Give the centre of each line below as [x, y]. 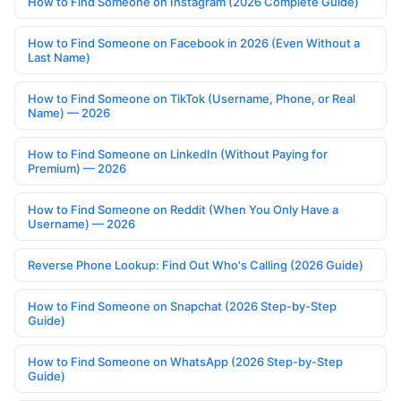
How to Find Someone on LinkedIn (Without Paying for [178, 154]
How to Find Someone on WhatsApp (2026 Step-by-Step [185, 362]
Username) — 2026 [81, 224]
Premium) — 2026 [77, 169]
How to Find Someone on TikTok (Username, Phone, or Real [192, 99]
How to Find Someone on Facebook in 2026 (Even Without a [194, 43]
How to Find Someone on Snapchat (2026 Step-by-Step [182, 307]
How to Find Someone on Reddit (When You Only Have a [183, 210]
